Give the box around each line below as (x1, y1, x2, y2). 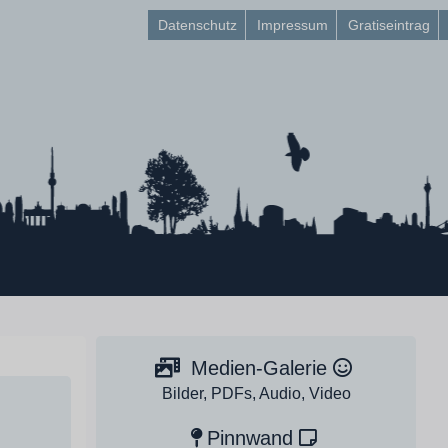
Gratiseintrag (347, 17, 430, 33)
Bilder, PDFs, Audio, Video (161, 385, 351, 402)
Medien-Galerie (185, 357, 333, 379)
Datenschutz (157, 17, 237, 33)
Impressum (256, 17, 328, 33)
